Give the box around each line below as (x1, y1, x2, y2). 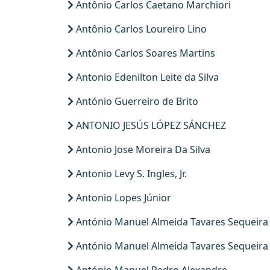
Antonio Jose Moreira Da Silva (74, 143, 210, 156)
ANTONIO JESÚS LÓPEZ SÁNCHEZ (74, 119, 226, 132)
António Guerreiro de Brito (74, 95, 198, 108)
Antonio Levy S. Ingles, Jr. (74, 167, 187, 180)
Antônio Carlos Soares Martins (74, 46, 215, 60)
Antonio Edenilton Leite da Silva (74, 71, 219, 84)
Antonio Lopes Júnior (74, 191, 171, 204)
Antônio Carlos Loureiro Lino (74, 22, 207, 36)
